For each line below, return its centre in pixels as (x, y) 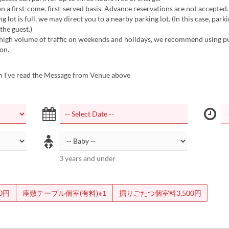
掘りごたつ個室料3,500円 (160, 193)
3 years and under (88, 158)
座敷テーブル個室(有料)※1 (64, 193)
